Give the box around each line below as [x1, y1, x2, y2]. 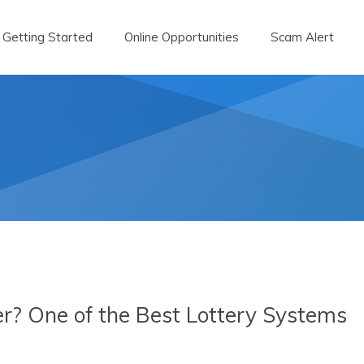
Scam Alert [271, 29, 334, 45]
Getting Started [2, 29, 93, 45]
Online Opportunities [124, 29, 239, 45]
